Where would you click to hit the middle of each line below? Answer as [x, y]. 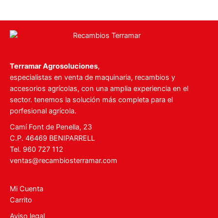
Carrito [21, 200]
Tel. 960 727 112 [36, 149]
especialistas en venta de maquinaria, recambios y [92, 77]
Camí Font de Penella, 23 [51, 127]
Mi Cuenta [27, 189]
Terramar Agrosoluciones [54, 66]
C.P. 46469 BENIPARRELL [53, 138]
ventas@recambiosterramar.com [64, 160]
